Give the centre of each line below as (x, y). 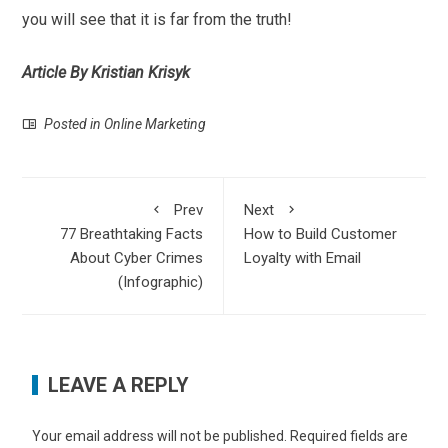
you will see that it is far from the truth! (157, 20)
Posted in (73, 124)
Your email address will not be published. (160, 436)
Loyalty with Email (302, 258)
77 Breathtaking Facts (131, 234)
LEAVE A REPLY (119, 385)
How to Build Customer (320, 234)
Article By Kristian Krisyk (106, 73)
